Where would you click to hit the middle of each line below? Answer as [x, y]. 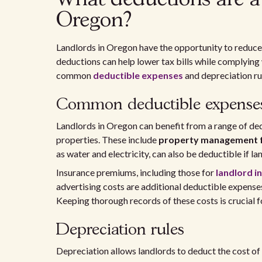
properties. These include [107, 139]
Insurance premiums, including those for [136, 172]
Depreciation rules [120, 230]
